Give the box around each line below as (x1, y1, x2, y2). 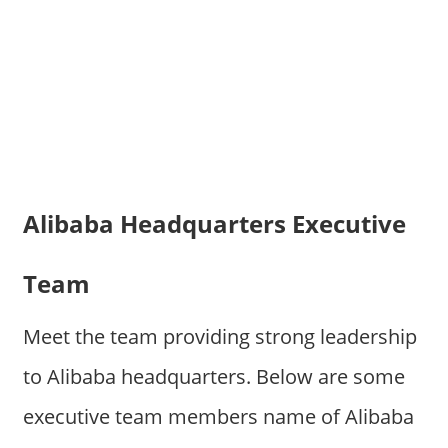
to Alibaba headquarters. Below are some (22, 362, 405, 390)
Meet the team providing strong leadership (22, 322, 417, 350)
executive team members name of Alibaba (22, 402, 414, 430)
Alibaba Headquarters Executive (22, 207, 406, 241)
